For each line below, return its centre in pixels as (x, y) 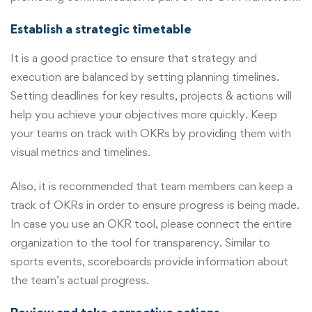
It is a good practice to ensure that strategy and (134, 57)
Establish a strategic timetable (101, 29)
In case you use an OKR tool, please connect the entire (151, 224)
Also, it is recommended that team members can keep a (151, 186)
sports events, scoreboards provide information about (149, 262)
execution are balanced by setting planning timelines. (145, 76)
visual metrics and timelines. (80, 151)
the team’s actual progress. (80, 280)
